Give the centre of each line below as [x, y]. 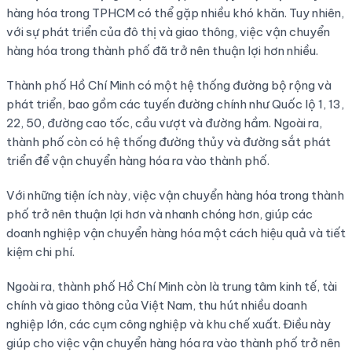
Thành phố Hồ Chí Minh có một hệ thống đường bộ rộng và [169, 86]
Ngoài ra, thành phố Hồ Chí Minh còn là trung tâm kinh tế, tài [171, 287]
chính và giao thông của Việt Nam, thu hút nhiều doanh [156, 306]
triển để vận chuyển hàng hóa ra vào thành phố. [137, 161]
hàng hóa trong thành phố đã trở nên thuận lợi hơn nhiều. [162, 51]
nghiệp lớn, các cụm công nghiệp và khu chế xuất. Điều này [168, 324]
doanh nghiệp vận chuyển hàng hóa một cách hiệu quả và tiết [176, 233]
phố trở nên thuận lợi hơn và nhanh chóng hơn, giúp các [159, 214]
